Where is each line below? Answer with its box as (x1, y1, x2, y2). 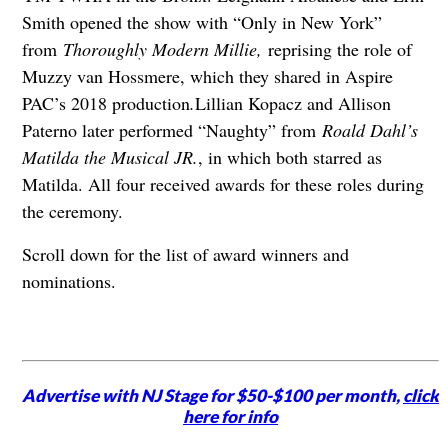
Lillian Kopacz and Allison (194, 91, 391, 116)
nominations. (21, 269, 116, 294)
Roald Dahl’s (321, 118, 418, 143)
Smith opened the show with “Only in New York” (21, 10, 382, 35)
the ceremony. (21, 199, 123, 224)
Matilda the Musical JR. (21, 145, 198, 170)
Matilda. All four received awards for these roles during (21, 172, 424, 197)
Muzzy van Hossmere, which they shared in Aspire (21, 64, 393, 89)
